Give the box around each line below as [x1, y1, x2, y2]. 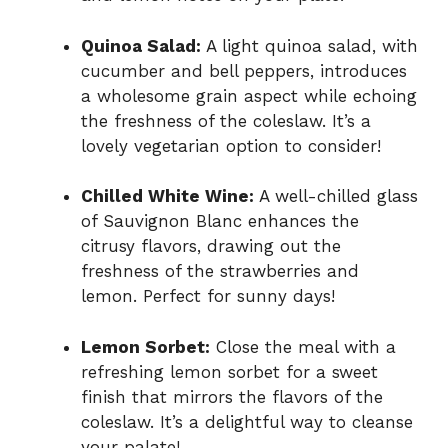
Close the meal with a [210, 336, 396, 357]
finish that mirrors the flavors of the [81, 386, 383, 407]
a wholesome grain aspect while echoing [81, 85, 417, 106]
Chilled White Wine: [81, 186, 254, 207]
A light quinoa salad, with [201, 35, 418, 56]
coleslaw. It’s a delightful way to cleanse [81, 411, 413, 432]
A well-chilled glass [254, 186, 418, 207]
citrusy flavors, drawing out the [81, 236, 341, 257]
